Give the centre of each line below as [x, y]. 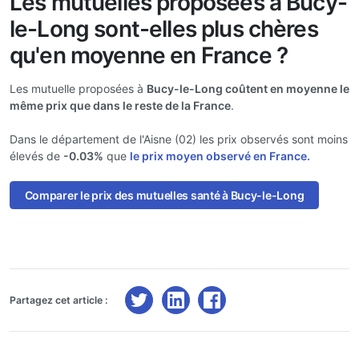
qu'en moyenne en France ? [149, 55]
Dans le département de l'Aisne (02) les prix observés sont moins [179, 139]
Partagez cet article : [59, 300]
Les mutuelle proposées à [78, 89]
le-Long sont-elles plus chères [164, 29]
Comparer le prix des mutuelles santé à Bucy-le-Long [164, 196]
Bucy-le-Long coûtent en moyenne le [248, 89]
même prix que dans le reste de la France [120, 105]
